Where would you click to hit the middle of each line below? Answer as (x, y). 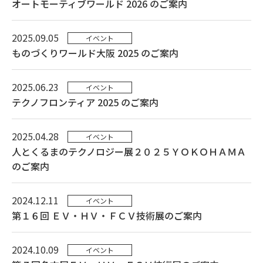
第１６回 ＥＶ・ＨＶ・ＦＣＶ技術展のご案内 (107, 215)
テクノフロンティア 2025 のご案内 (85, 102)
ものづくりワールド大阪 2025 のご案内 (95, 53)
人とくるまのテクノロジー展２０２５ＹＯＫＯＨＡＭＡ (129, 151)
